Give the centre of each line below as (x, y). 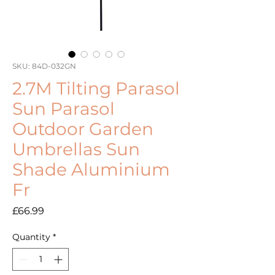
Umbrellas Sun (76, 149)
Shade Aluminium (91, 170)
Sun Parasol (64, 109)
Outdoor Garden (83, 129)
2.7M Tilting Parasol (96, 89)
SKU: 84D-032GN (44, 66)
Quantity (31, 237)
